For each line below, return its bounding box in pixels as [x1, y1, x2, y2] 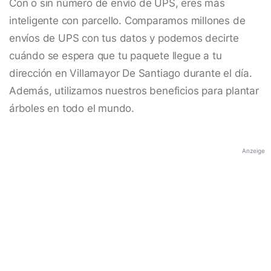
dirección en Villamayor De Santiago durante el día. [9, 67, 252, 80]
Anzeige [242, 147, 265, 155]
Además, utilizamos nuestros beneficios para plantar [9, 85, 259, 97]
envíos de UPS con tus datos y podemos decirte [9, 32, 239, 45]
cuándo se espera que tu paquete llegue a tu [9, 50, 222, 62]
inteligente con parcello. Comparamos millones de [9, 15, 246, 27]
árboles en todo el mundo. [9, 102, 135, 115]
